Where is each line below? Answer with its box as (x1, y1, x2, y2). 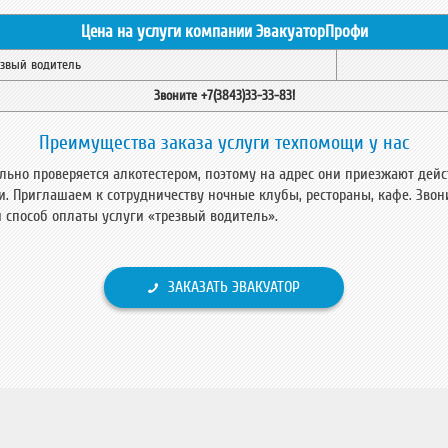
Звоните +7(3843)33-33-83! (153, 87, 295, 104)
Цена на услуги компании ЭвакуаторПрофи (80, 21, 368, 42)
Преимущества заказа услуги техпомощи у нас (38, 131, 410, 155)
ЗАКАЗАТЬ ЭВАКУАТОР (168, 277, 300, 297)
